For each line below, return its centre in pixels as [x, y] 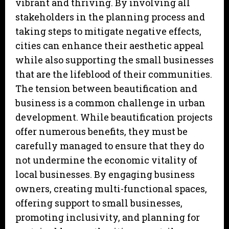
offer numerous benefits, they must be [101, 132]
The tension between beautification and [106, 89]
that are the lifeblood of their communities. [114, 74]
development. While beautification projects [114, 117]
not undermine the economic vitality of [106, 160]
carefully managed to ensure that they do [110, 146]
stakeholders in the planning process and [110, 17]
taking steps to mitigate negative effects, [108, 31]
